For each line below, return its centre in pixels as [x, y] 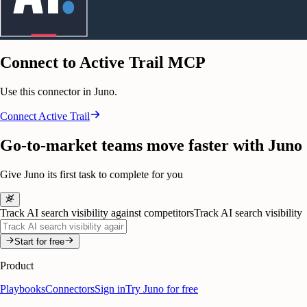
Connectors [70, 289]
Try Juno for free [162, 289]
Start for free [40, 242]
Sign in [110, 289]
